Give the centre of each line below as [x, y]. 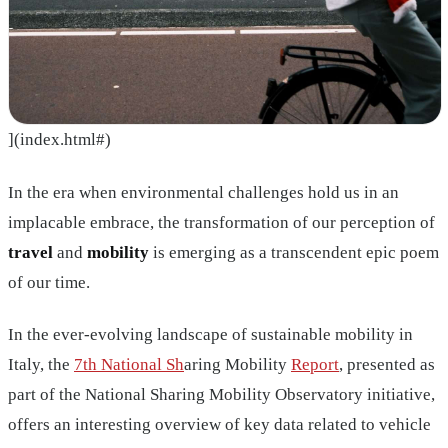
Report [315, 364]
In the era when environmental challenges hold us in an [203, 192]
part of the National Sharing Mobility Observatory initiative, [221, 394]
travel [30, 252]
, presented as [387, 364]
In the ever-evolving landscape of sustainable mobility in [210, 334]
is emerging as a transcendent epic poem [294, 252]
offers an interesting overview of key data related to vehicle [219, 424]
